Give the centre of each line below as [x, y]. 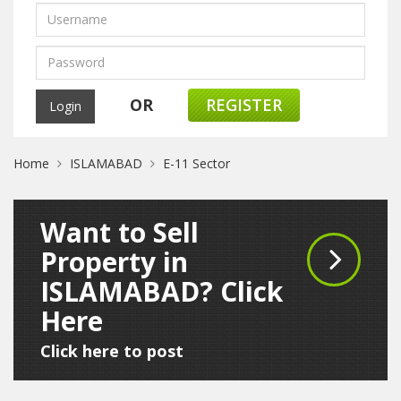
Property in [114, 262]
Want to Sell [119, 232]
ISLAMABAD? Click [162, 291]
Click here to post [112, 351]
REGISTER [244, 105]
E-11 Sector [196, 163]
